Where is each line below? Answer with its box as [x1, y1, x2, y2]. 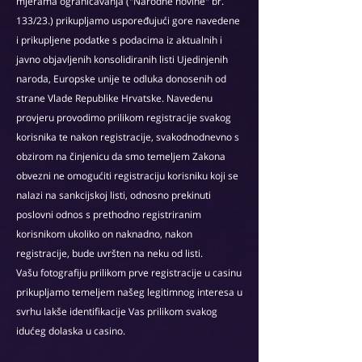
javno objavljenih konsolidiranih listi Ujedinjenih [16, 53, 228, 66]
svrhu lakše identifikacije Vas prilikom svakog [16, 305, 217, 318]
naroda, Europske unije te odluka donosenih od [16, 72, 226, 86]
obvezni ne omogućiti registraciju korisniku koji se [16, 169, 238, 183]
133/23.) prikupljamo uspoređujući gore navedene [16, 14, 240, 27]
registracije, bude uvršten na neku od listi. [16, 246, 203, 260]
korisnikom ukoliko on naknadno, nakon [16, 227, 192, 241]
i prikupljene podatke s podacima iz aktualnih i [16, 33, 222, 47]
